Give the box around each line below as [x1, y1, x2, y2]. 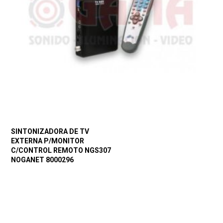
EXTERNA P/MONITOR [11, 137, 85, 145]
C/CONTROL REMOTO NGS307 [11, 146, 111, 155]
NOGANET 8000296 [11, 156, 74, 164]
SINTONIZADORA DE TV [11, 127, 90, 136]
